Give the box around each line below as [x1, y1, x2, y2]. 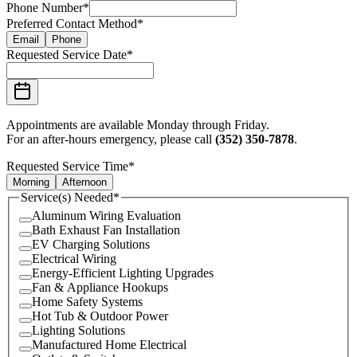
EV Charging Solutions [32, 237, 150, 252]
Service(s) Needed [21, 190, 113, 204]
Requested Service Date [6, 47, 127, 61]
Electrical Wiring [32, 252, 116, 266]
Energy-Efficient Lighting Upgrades [32, 266, 214, 280]
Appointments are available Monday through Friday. [6, 117, 269, 131]
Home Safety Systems [32, 295, 143, 309]
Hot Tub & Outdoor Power [32, 309, 168, 324]
